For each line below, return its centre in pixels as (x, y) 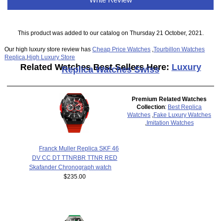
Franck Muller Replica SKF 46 (79, 148)
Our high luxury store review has (49, 49)
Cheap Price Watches (122, 49)
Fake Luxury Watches (183, 114)
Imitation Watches (170, 122)
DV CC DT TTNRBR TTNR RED (74, 158)
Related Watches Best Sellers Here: (96, 67)
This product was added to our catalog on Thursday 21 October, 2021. (110, 33)
